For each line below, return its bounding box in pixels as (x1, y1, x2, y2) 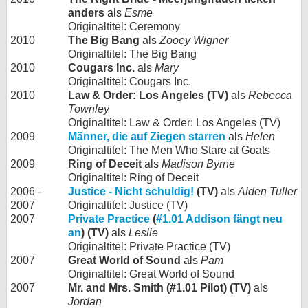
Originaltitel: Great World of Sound (68, 267, 234, 280)
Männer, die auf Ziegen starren (68, 130, 225, 142)
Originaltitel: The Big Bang (68, 47, 197, 60)
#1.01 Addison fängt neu (156, 212, 283, 225)
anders (68, 6, 107, 19)
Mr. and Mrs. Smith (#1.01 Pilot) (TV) (68, 281, 251, 294)
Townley (68, 102, 109, 115)
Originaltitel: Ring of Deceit (68, 171, 199, 184)
